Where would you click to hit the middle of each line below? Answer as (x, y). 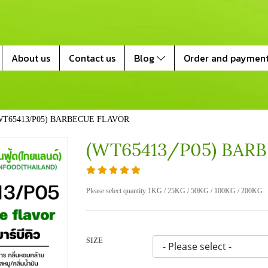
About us (31, 58)
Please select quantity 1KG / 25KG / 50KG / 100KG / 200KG (174, 191)
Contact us (92, 58)
